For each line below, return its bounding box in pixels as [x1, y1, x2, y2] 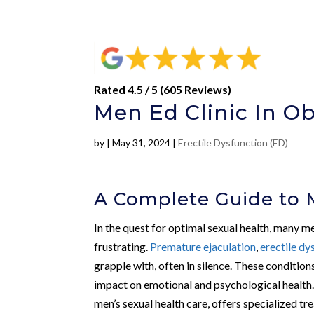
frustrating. [94, 239, 151, 253]
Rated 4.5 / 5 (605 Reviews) [94, 82, 232, 96]
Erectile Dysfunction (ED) [178, 136, 289, 149]
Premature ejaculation [150, 239, 257, 253]
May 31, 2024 [112, 136, 171, 149]
